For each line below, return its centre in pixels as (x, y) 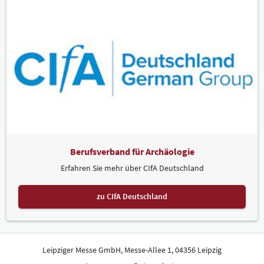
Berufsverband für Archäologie (132, 151)
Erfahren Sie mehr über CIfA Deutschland (132, 168)
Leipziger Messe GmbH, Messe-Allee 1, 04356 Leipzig (132, 250)
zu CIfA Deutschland (132, 197)
